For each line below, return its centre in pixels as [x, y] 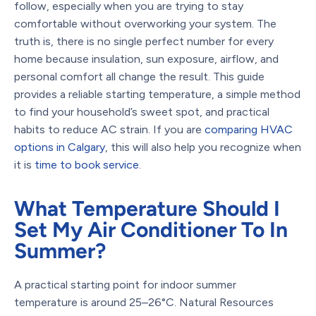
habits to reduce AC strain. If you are [109, 129]
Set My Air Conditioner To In [151, 229]
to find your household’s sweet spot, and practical [142, 111]
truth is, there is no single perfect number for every [144, 41]
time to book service [87, 164]
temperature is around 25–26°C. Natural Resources [144, 302]
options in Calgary [60, 147]
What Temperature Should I [147, 208]
